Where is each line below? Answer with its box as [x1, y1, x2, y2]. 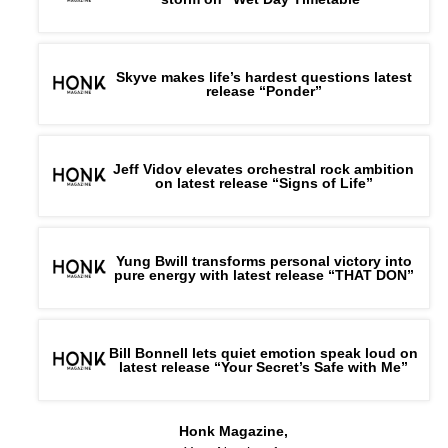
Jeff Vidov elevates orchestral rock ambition [113, 161, 415, 178]
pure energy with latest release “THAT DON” [113, 267, 414, 284]
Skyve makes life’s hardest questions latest [115, 69, 412, 86]
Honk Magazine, [179, 423, 289, 440]
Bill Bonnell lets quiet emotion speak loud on [109, 345, 419, 362]
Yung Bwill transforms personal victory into [115, 253, 412, 270]
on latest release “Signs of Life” [154, 175, 373, 192]
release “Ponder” [205, 83, 322, 100]
